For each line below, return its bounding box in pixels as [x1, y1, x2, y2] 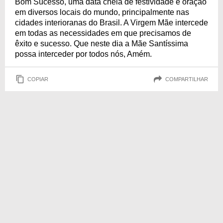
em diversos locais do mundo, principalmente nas [15, 8, 189, 16]
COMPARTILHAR [165, 76, 208, 82]
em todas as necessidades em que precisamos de [15, 29, 191, 37]
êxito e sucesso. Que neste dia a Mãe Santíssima [15, 39, 188, 48]
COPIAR [27, 76, 48, 82]
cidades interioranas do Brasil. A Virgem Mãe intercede [15, 18, 208, 27]
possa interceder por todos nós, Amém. [15, 50, 152, 58]
